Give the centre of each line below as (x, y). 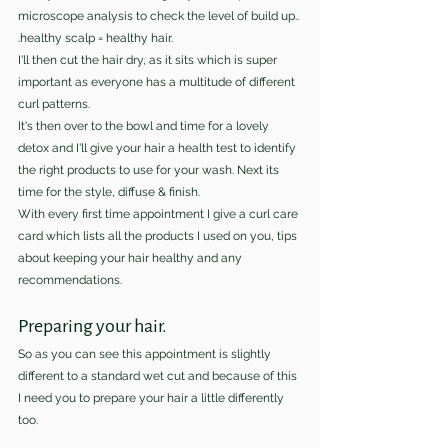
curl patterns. (54, 103)
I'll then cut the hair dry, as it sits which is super (149, 59)
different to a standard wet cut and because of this (159, 375)
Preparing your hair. (92, 325)
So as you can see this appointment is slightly (146, 353)
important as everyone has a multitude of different (158, 81)
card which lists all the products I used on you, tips (159, 235)
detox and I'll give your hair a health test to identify (158, 147)
